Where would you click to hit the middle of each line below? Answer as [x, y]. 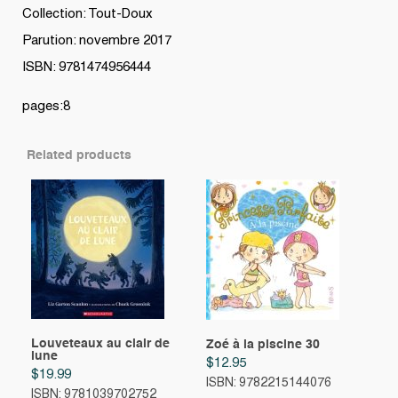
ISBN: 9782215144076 [268, 383]
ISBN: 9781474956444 [87, 68]
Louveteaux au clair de [100, 344]
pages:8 [46, 107]
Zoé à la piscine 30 [263, 345]
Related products [79, 156]
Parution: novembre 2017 [97, 41]
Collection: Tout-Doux [88, 15]
